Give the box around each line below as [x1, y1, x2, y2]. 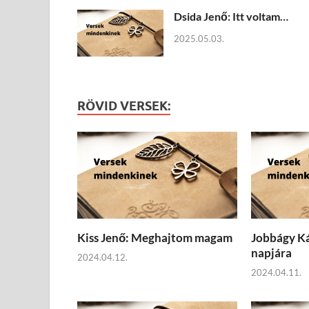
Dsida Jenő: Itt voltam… [174, 9, 288, 23]
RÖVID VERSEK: [77, 98, 170, 113]
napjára [250, 245, 292, 260]
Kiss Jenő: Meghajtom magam [77, 230, 232, 245]
